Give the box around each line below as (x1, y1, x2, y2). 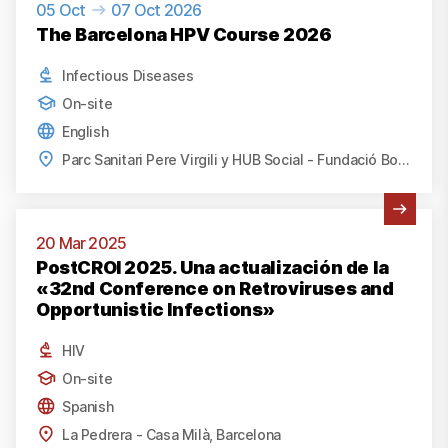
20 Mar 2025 (36, 233, 127, 254)
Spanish (62, 397, 114, 415)
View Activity (15, 208, 109, 229)
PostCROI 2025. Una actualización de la (36, 257, 389, 279)
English (62, 122, 109, 140)
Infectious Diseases (62, 66, 194, 84)
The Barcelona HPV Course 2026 (36, 24, 332, 46)
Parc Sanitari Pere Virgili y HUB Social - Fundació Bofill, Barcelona (397, 150, 409, 168)
